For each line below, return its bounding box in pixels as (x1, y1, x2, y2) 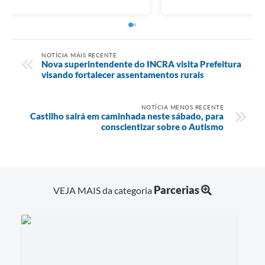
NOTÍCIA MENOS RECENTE (141, 103, 224, 111)
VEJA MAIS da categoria (53, 184, 154, 196)
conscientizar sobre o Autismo (101, 121, 224, 132)
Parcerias (154, 183, 199, 196)
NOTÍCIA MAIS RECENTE (41, 51, 117, 59)
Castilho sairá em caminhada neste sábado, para (30, 110, 224, 121)
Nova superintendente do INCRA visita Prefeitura (41, 58, 241, 69)
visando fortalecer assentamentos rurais (41, 69, 204, 80)
